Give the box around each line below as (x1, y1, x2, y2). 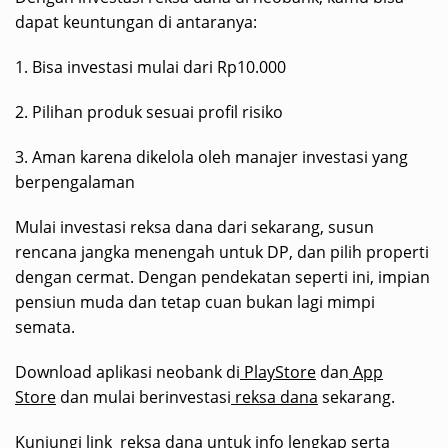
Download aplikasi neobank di (15, 360, 240, 383)
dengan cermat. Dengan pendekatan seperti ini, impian (15, 265, 430, 288)
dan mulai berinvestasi (56, 385, 231, 408)
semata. (15, 315, 75, 338)
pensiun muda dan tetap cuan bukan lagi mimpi (15, 290, 375, 313)
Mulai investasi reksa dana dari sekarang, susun (15, 215, 374, 238)
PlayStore (240, 360, 316, 383)
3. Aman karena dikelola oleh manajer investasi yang (15, 145, 408, 168)
